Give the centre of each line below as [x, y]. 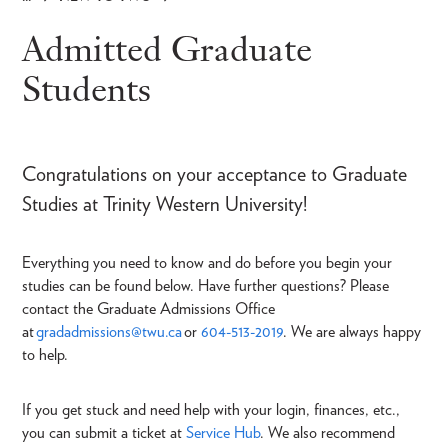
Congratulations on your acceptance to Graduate [214, 173]
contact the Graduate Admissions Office [148, 308]
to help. [49, 354]
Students [86, 88]
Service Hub [223, 432]
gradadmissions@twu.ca [109, 331]
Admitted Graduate [167, 48]
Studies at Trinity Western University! [164, 203]
